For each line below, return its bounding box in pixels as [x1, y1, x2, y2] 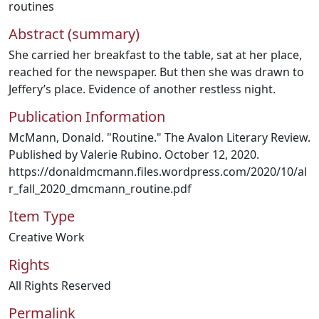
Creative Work [9, 229, 85, 245]
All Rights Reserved [9, 278, 111, 293]
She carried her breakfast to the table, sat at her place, [9, 47, 302, 63]
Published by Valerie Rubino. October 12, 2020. [9, 147, 259, 162]
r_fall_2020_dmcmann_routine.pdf [9, 181, 192, 197]
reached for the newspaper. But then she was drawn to [9, 64, 304, 80]
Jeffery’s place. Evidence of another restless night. [9, 81, 276, 97]
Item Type [9, 206, 75, 226]
